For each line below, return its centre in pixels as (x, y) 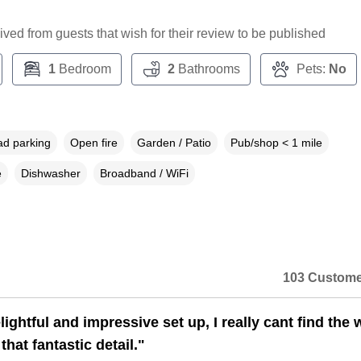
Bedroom (83, 69)
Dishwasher (50, 174)
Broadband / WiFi (144, 174)
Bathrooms (207, 69)
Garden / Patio (174, 143)
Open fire (93, 143)
